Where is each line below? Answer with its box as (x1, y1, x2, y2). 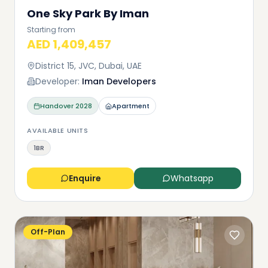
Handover (40, 101, 74, 111)
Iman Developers (82, 75, 156, 87)
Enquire (68, 172, 101, 184)
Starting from (27, 25, 75, 35)
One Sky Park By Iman (27, 6, 149, 21)
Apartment (112, 101, 150, 111)
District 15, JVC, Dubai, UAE (35, 60, 142, 72)
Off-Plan (31, 227, 65, 237)
